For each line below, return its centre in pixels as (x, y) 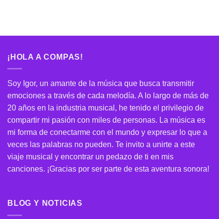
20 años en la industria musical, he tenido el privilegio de (106, 108)
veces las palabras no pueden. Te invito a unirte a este (101, 145)
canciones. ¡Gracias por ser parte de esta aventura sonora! (108, 169)
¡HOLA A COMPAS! (45, 57)
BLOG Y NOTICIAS (45, 203)
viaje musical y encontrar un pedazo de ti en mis (90, 157)
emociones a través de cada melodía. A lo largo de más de (108, 96)
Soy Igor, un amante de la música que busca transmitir (101, 84)
